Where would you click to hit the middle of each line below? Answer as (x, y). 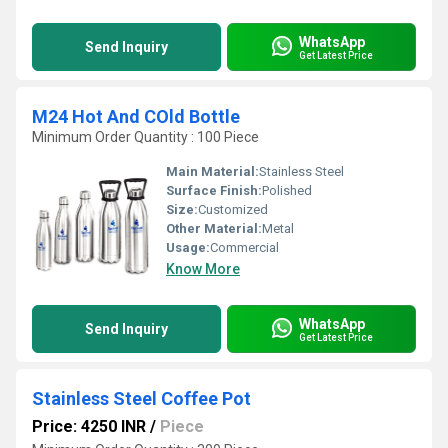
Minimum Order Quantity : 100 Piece (145, 137)
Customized (233, 209)
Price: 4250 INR (89, 426)
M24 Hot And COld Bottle (136, 116)
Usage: (188, 247)
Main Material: (212, 171)
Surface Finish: (214, 190)
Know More (203, 269)
